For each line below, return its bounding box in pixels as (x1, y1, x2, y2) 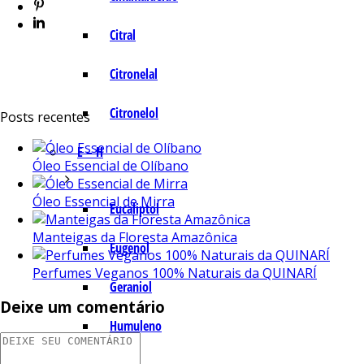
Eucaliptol (110, 200, 159, 218)
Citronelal (110, 65, 158, 83)
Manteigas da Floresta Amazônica (32, 227, 237, 246)
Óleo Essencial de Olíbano (32, 156, 188, 175)
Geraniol (110, 278, 152, 296)
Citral (110, 26, 136, 44)
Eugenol (110, 239, 149, 257)
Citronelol (110, 104, 158, 122)
